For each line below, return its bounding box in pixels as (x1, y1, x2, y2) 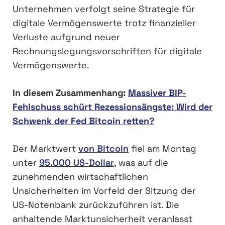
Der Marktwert (13, 143, 78, 154)
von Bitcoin (78, 143, 129, 154)
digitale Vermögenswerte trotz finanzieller (13, 17, 196, 29)
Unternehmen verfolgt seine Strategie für (13, 3, 195, 15)
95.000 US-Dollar (39, 157, 114, 168)
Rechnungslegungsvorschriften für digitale (13, 45, 202, 57)
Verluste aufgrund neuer (13, 31, 120, 43)
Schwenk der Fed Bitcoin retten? (13, 115, 154, 127)
